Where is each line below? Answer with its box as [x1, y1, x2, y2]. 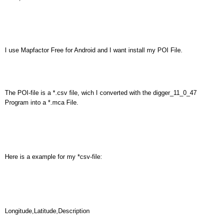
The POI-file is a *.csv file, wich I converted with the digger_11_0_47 [5, 89, 197, 96]
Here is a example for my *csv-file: [5, 153, 102, 160]
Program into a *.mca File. [5, 99, 78, 106]
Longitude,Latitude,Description [5, 207, 90, 215]
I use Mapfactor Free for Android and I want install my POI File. [5, 46, 183, 54]
